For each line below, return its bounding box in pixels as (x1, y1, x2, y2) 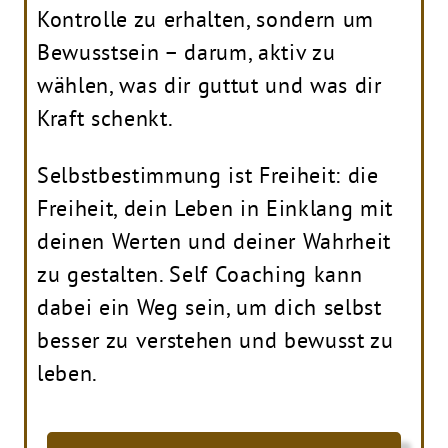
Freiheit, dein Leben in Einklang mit (37, 193, 393, 222)
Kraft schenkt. (37, 103, 174, 132)
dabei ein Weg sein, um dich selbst (37, 292, 382, 321)
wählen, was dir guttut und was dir (37, 70, 382, 99)
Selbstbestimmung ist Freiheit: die (37, 160, 379, 189)
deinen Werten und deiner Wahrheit (37, 226, 391, 255)
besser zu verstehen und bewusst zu (37, 325, 394, 354)
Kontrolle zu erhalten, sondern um (37, 4, 374, 33)
